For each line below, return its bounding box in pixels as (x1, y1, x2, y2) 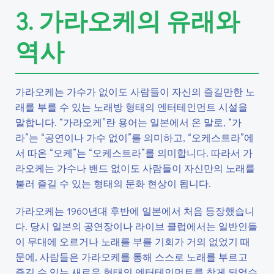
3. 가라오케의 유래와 (15, 4, 240, 37)
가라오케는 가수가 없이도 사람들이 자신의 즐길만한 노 (15, 85, 255, 98)
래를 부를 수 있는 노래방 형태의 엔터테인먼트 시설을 (15, 100, 248, 113)
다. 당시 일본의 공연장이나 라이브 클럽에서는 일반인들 (15, 220, 257, 232)
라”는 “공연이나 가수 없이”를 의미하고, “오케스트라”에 (15, 131, 254, 144)
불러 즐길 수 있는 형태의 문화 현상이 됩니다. (15, 177, 211, 190)
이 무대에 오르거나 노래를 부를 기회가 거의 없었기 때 (15, 235, 250, 248)
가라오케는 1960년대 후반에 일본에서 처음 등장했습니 (15, 204, 254, 217)
